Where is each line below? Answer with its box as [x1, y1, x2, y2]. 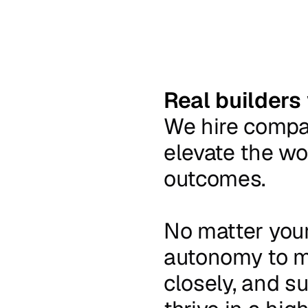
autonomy [164, 243, 263, 271]
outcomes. [164, 164, 266, 192]
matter [197, 217, 264, 245]
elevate [164, 138, 235, 166]
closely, [164, 269, 236, 297]
